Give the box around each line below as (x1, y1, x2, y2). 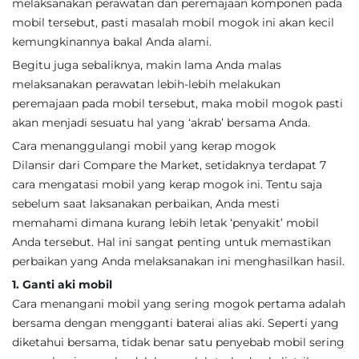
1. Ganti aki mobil (12, 277, 112, 292)
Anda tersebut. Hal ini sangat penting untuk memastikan (12, 235, 331, 249)
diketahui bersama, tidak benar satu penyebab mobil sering (12, 335, 345, 349)
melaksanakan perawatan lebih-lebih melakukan (12, 77, 280, 91)
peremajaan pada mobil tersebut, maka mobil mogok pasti (12, 96, 343, 111)
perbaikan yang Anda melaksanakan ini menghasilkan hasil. (12, 254, 345, 268)
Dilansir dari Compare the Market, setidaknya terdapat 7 (12, 158, 326, 172)
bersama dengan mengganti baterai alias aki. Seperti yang (12, 316, 339, 330)
